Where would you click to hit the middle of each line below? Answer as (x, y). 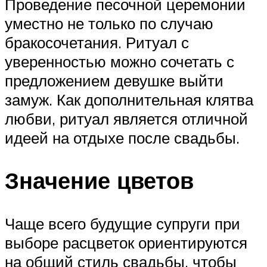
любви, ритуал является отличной (126, 118)
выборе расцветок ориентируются (126, 243)
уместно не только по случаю (109, 23)
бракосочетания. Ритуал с (97, 42)
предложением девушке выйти (114, 80)
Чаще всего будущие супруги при (122, 224)
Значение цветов (99, 181)
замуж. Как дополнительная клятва (129, 99)
